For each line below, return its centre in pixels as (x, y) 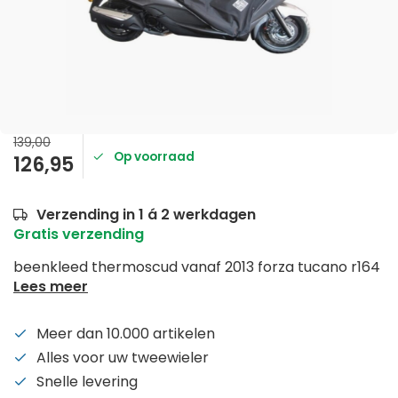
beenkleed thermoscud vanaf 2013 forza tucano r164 (197, 267)
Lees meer (51, 287)
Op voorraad (154, 156)
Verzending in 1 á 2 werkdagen (146, 215)
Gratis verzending (79, 234)
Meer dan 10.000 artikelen (126, 334)
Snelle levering (87, 382)
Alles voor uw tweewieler (123, 358)
